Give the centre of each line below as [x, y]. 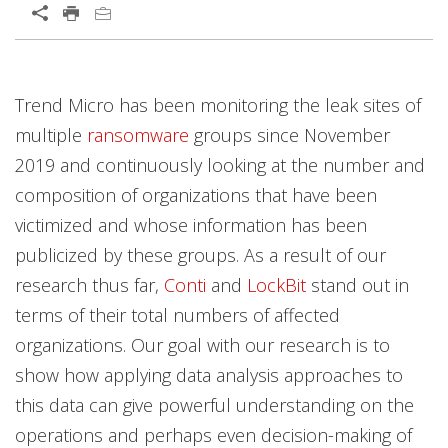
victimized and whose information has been [191, 225]
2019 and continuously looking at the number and [220, 165]
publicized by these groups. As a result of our [200, 255]
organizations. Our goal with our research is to [202, 345]
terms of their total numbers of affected [177, 315]
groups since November [289, 135]
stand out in [357, 285]
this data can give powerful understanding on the [214, 405]
